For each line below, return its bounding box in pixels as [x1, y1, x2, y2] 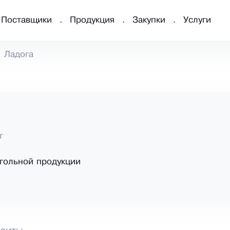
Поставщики [1, 16, 52, 25]
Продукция [70, 16, 114, 25]
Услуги [183, 16, 211, 25]
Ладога [4, 51, 33, 59]
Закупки [132, 16, 165, 25]
